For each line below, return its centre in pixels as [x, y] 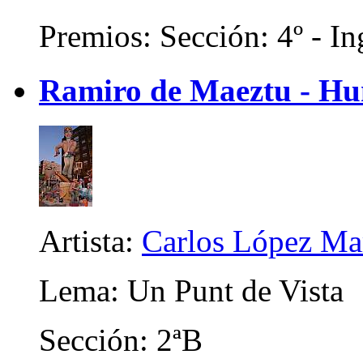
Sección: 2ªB [121, 340]
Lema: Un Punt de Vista [191, 290]
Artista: [90, 241]
